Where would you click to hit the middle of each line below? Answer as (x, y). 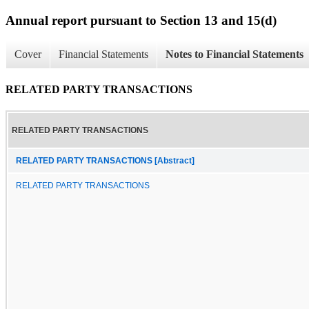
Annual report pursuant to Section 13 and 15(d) (141, 20)
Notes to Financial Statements (235, 54)
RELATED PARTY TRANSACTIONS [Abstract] (105, 160)
